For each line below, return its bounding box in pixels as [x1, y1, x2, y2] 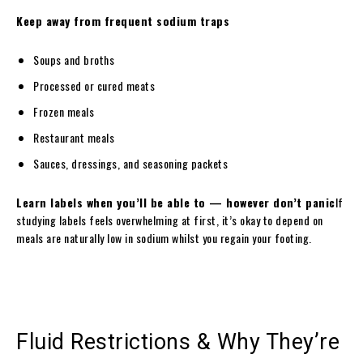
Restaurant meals [33, 128, 114, 146]
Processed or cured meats [33, 76, 155, 94]
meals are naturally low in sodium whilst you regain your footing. [16, 228, 312, 246]
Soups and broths [33, 50, 114, 68]
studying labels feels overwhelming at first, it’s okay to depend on [16, 211, 323, 228]
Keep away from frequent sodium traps [16, 11, 229, 29]
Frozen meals [33, 102, 94, 120]
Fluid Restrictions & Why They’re [16, 328, 340, 355]
